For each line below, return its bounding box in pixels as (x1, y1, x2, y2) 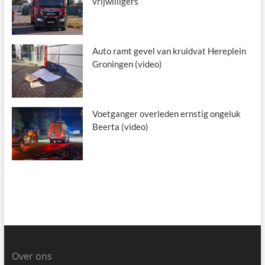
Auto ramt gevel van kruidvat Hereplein (92, 45, 246, 56)
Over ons (11, 249, 52, 263)
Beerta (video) (92, 121, 148, 132)
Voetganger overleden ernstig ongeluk (92, 108, 241, 119)
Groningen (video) (92, 58, 162, 69)
